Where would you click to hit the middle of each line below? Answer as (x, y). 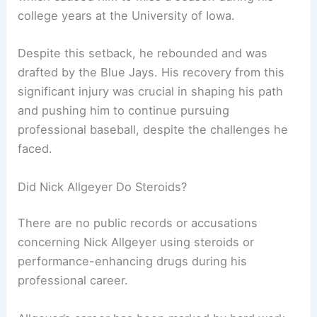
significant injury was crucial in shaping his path (151, 92)
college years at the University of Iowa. (127, 16)
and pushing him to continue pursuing (124, 111)
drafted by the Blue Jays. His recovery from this (151, 73)
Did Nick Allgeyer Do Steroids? (103, 186)
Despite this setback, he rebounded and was (143, 53)
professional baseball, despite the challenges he (153, 130)
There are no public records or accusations (138, 223)
